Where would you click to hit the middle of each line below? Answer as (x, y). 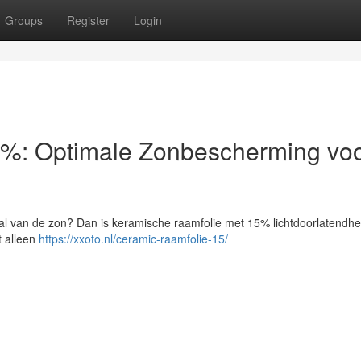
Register (88, 20)
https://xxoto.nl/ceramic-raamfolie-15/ (133, 239)
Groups (24, 20)
